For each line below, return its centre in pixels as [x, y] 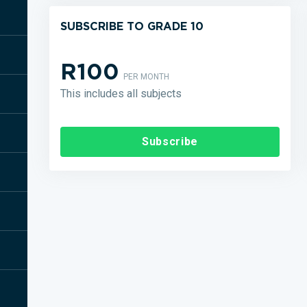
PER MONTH [146, 77]
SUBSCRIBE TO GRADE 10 [132, 26]
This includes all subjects [121, 94]
